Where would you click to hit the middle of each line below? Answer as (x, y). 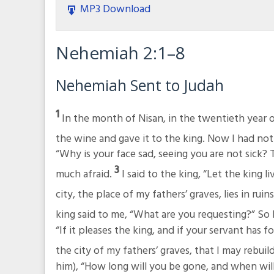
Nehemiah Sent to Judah (139, 86)
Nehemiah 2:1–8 (120, 53)
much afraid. (85, 175)
